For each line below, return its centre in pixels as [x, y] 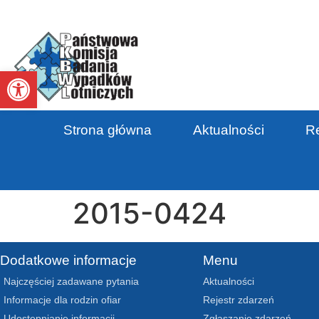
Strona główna [108, 130]
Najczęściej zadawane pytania [71, 281]
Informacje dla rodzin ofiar [62, 299]
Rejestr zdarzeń [239, 299]
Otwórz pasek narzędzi [53, 77]
